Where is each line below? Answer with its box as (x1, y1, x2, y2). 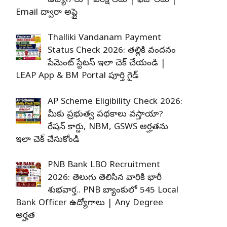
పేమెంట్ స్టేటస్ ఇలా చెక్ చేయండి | (47, 58, 166, 69)
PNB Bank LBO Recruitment (47, 160, 160, 171)
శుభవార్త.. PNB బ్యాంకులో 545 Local (47, 185, 178, 197)
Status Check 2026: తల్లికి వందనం (47, 45, 176, 57)
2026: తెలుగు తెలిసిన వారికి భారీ (47, 172, 162, 184)
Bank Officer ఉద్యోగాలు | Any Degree (16, 198, 163, 209)
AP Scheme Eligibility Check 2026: (47, 96, 182, 108)
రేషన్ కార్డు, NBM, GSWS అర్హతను (47, 121, 168, 133)
